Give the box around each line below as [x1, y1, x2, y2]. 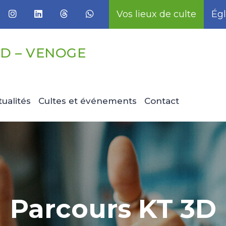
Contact [144, 96, 179, 106]
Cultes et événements [38, 96, 137, 106]
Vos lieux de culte [117, 9, 196, 20]
